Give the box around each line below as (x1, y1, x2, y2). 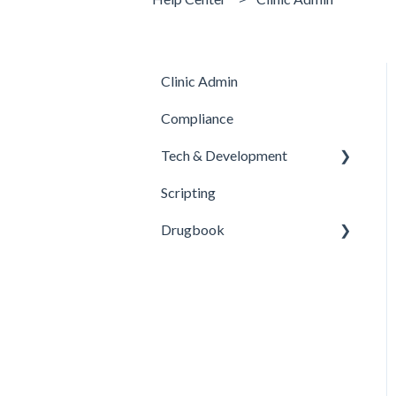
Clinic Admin (161, 72, 238, 89)
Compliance (161, 109, 233, 126)
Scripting (161, 183, 216, 201)
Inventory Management (180, 257, 323, 275)
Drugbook (161, 220, 225, 238)
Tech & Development (161, 146, 287, 164)
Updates (180, 183, 232, 201)
